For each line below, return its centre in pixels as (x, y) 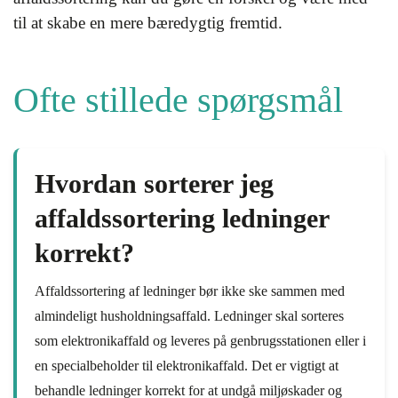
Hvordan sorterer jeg (154, 183)
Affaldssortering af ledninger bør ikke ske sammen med (190, 291)
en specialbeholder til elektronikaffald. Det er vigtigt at (187, 366)
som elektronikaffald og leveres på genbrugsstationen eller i (200, 341)
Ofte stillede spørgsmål (178, 100)
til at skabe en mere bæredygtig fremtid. (148, 23)
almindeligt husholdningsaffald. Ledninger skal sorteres (189, 316)
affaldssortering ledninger (182, 218)
